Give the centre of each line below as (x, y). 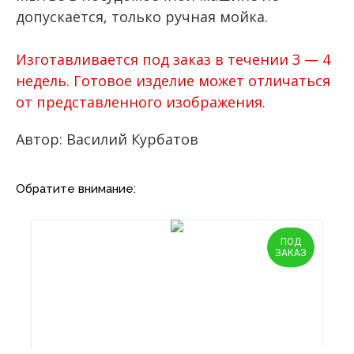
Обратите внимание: (76, 188)
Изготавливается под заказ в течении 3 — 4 (173, 59)
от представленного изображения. (141, 102)
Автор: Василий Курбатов (107, 139)
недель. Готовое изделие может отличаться (173, 80)
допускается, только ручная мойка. (142, 16)
